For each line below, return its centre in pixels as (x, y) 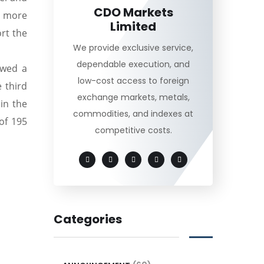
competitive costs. (133, 131)
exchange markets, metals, (133, 98)
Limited (133, 27)
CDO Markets (133, 13)
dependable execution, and (133, 65)
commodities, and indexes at (133, 114)
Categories (88, 220)
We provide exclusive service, (133, 48)
